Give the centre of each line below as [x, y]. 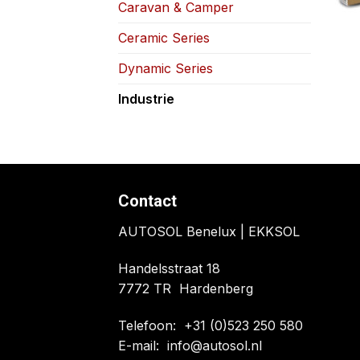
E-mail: [143, 345]
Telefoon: [151, 325]
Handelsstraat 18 [169, 269]
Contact [147, 201]
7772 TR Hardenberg [186, 289]
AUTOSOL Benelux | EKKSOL [209, 232]
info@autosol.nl [215, 345]
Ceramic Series [164, 37]
